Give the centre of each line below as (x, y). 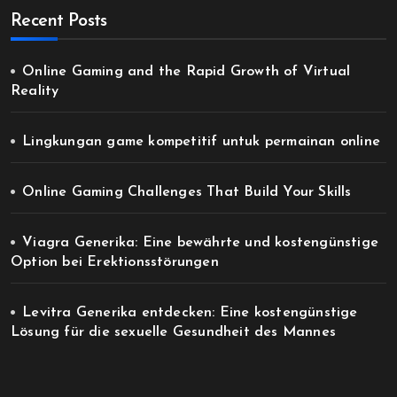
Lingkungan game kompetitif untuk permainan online (202, 142)
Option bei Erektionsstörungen (115, 262)
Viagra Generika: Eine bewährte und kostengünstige (201, 243)
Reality (35, 91)
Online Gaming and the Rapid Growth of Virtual (187, 72)
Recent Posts (59, 21)
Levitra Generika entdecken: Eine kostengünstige (190, 313)
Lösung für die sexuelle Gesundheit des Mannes (174, 332)
